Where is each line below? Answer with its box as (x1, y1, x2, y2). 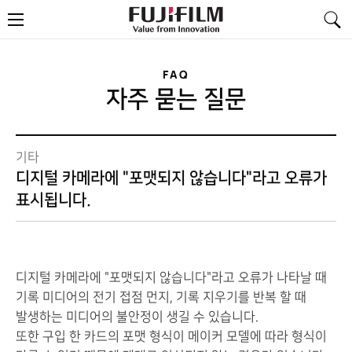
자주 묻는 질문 (106, 86, 246, 112)
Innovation (223, 40, 261, 49)
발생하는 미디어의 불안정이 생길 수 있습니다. (16, 310, 258, 324)
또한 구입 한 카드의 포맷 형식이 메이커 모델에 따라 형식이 (16, 329, 327, 343)
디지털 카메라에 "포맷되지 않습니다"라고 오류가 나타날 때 (16, 270, 327, 284)
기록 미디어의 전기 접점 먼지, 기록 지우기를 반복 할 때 (16, 290, 306, 304)
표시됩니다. (16, 192, 91, 209)
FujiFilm (223, 5, 251, 15)
